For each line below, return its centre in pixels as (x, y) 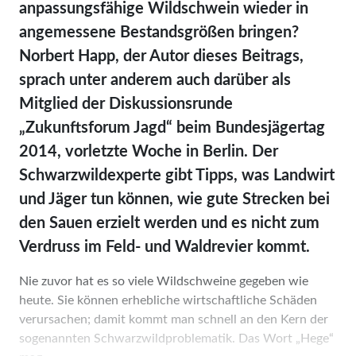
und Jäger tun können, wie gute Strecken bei (174, 199)
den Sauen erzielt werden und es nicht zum (169, 223)
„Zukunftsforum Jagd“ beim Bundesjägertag (172, 128)
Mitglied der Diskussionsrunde (126, 104)
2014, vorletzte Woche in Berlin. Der (149, 151)
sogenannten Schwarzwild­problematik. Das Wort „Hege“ (176, 338)
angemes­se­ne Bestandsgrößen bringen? (159, 32)
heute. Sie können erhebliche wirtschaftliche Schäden (168, 300)
